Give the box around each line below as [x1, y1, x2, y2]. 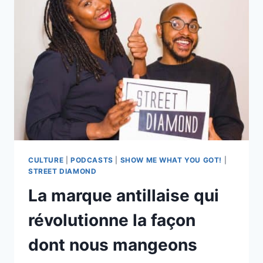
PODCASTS [70, 155, 113, 164]
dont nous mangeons [28, 235, 197, 255]
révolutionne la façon [28, 210, 195, 231]
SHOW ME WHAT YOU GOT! [120, 155, 222, 164]
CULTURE [28, 155, 64, 164]
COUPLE [87, 4, 123, 14]
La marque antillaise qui [28, 186, 219, 206]
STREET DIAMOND [28, 166, 97, 176]
